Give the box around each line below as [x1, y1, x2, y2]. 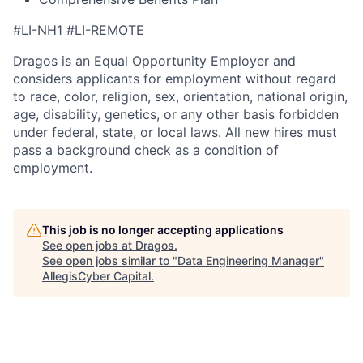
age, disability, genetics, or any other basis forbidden [13, 106, 339, 122]
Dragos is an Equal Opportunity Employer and [13, 53, 296, 69]
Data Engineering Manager [177, 254, 319, 267]
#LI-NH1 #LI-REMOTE [13, 22, 144, 38]
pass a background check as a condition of [13, 142, 279, 158]
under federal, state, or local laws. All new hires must [13, 124, 337, 140]
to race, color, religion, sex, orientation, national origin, [13, 88, 348, 105]
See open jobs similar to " [42, 254, 177, 267]
